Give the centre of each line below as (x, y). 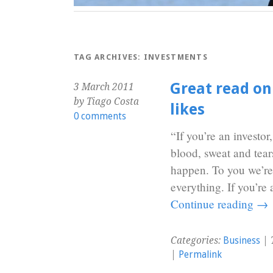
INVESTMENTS (176, 57)
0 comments (100, 116)
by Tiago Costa (106, 101)
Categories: (197, 240)
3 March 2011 (104, 87)
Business (241, 240)
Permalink (200, 254)
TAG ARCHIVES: (109, 57)
